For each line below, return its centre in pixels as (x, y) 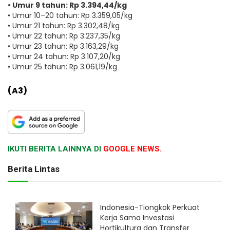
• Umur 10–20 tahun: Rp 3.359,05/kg (70, 15)
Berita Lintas (34, 169)
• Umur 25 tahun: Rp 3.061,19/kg (62, 66)
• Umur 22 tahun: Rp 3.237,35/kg (64, 36)
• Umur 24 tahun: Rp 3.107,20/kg (64, 56)
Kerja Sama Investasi (137, 218)
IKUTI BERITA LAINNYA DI (55, 149)
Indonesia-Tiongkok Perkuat (150, 208)
